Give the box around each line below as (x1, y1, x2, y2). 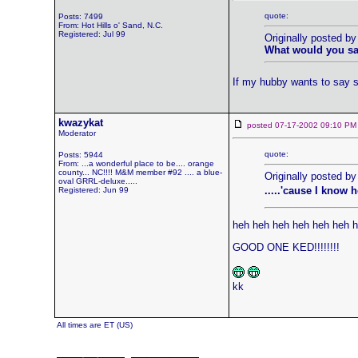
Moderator (58, 129, 96, 137)
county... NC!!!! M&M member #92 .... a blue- (58, 168, 222, 177)
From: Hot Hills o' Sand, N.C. (58, 21, 163, 30)
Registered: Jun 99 (58, 185, 129, 194)
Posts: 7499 (58, 12, 103, 21)
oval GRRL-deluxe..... (58, 177, 137, 185)
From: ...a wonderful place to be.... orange (58, 159, 214, 168)
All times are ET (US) (56, 320, 133, 329)
